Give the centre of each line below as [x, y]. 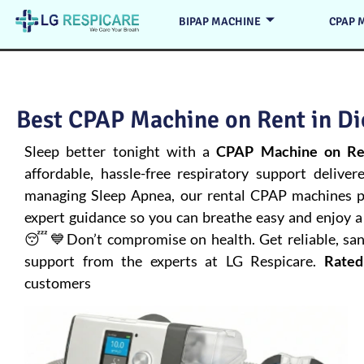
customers [58, 283]
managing [58, 195]
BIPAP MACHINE [220, 21]
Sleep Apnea [132, 195]
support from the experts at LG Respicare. [174, 261]
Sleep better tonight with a [121, 151]
